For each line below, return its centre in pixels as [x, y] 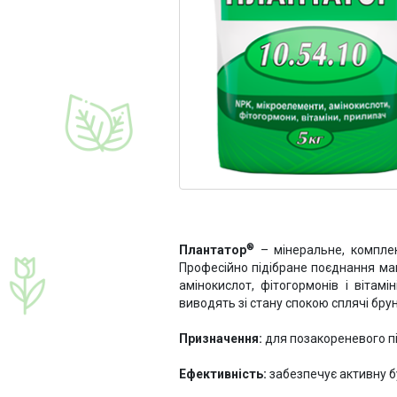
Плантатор [213, 249]
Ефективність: [223, 374]
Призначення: [221, 338]
